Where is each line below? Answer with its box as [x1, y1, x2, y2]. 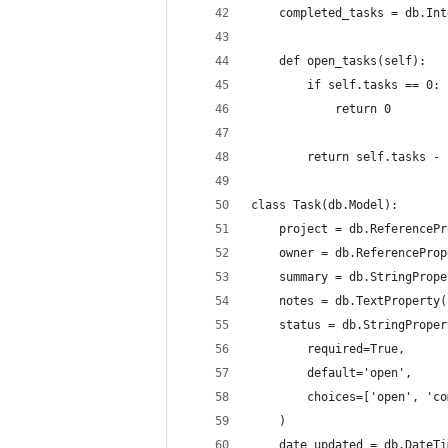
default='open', [251, 366, 412, 380]
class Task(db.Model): [251, 198, 398, 212]
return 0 [251, 102, 391, 116]
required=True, [251, 342, 412, 356]
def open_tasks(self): [251, 54, 426, 68]
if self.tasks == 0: [251, 78, 440, 92]
